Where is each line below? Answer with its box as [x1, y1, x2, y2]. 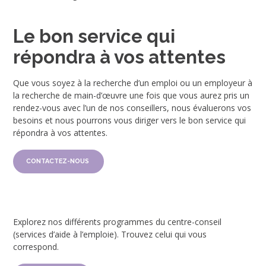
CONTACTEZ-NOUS [26, 157, 91, 166]
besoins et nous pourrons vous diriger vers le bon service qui [13, 115, 246, 126]
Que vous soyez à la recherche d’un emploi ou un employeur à [13, 77, 253, 89]
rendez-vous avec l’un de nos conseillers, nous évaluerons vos [13, 102, 252, 114]
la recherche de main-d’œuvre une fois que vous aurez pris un [13, 90, 250, 102]
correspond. [13, 241, 59, 253]
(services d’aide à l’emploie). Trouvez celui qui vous [13, 229, 207, 240]
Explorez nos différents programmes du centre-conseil [13, 216, 222, 228]
